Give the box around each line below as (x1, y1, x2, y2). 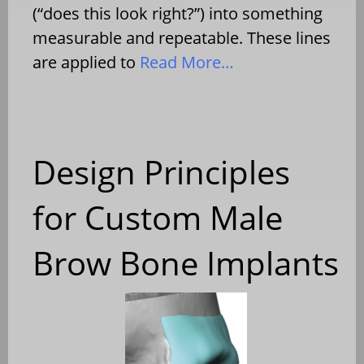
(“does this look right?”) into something (32, 2, 323, 24)
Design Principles (32, 149, 290, 194)
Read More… (136, 50, 234, 73)
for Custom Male (32, 194, 283, 240)
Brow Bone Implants (32, 240, 339, 285)
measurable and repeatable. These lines (32, 26, 331, 49)
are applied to (32, 50, 136, 73)
